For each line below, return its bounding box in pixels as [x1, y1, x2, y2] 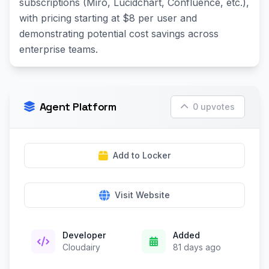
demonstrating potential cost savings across [19, 28, 219, 40]
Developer [62, 230, 106, 240]
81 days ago [173, 242, 221, 252]
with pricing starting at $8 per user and [19, 12, 197, 24]
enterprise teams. [19, 43, 98, 55]
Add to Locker [113, 150, 171, 160]
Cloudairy [62, 242, 100, 252]
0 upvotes [193, 101, 235, 112]
